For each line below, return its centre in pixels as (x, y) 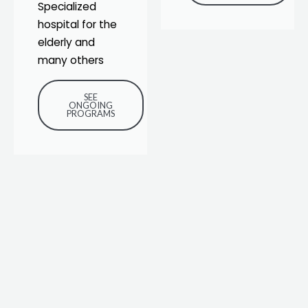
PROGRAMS (91, 113)
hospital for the (77, 24)
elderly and (66, 42)
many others (71, 60)
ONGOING (91, 105)
